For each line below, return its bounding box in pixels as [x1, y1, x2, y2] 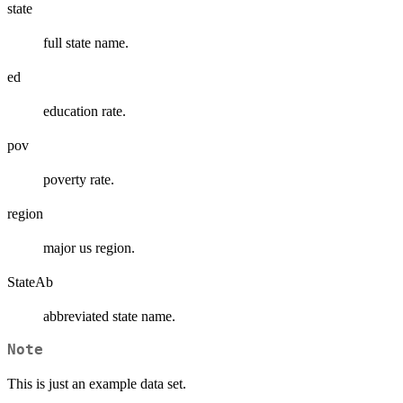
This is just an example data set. [7, 375, 186, 391]
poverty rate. [43, 171, 114, 187]
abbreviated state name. [43, 308, 175, 324]
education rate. [43, 103, 126, 119]
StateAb [7, 273, 53, 290]
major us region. [43, 239, 135, 255]
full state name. [43, 34, 129, 50]
